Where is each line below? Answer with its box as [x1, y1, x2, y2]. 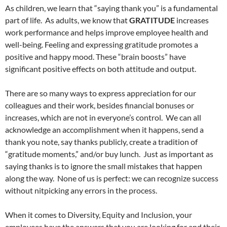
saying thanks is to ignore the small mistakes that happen [5, 161, 202, 171]
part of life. [5, 15, 42, 25]
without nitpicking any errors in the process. [5, 185, 157, 196]
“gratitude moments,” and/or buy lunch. [5, 149, 140, 159]
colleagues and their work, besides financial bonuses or [5, 100, 194, 110]
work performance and [5, 27, 85, 37]
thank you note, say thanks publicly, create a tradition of [5, 137, 198, 147]
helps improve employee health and [85, 27, 208, 37]
